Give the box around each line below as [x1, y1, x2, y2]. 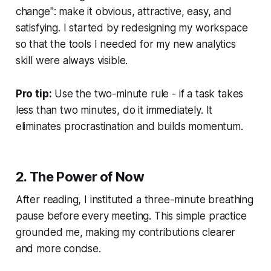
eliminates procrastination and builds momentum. [15, 120, 243, 132]
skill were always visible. [15, 54, 128, 67]
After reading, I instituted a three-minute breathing [15, 193, 253, 206]
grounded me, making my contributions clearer [15, 226, 236, 238]
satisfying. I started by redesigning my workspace [15, 21, 248, 34]
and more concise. [15, 242, 101, 255]
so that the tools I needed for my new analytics [15, 38, 236, 50]
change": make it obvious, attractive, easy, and [15, 5, 232, 18]
